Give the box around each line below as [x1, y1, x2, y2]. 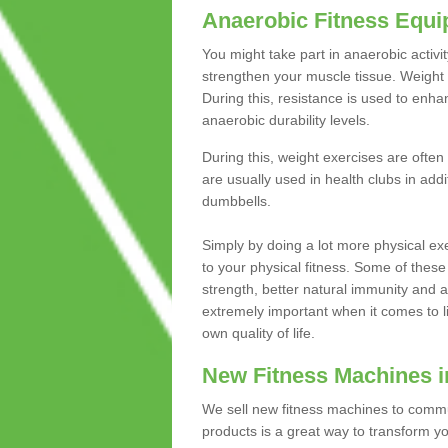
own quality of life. [201, 325, 315, 342]
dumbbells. [201, 193, 271, 210]
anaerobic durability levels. [201, 112, 370, 129]
